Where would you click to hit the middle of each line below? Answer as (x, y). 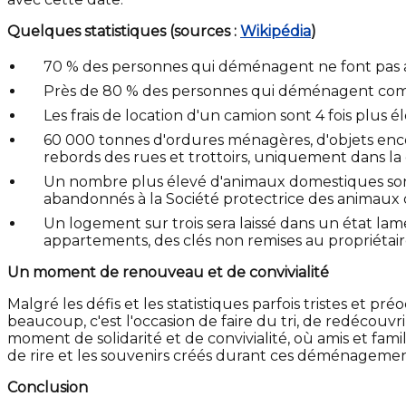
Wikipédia (275, 31)
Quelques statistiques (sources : (124, 31)
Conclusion (48, 387)
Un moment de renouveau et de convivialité (168, 272)
